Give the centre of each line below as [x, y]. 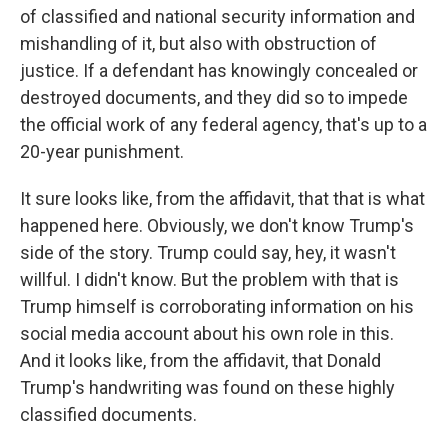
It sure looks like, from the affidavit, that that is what [222, 198]
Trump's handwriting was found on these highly [207, 387]
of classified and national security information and [217, 16]
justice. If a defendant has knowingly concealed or [219, 70]
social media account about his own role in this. [207, 333]
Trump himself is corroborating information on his [217, 306]
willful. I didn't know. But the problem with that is [209, 279]
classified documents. [108, 414]
